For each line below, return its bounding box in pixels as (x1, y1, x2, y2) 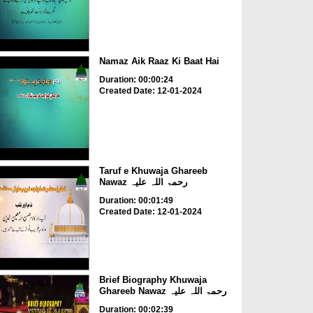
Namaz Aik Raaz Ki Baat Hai (99, 56, 219, 67)
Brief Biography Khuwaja (99, 275, 207, 286)
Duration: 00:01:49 (99, 195, 173, 205)
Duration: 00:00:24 (99, 75, 173, 85)
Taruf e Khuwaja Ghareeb (99, 165, 208, 176)
